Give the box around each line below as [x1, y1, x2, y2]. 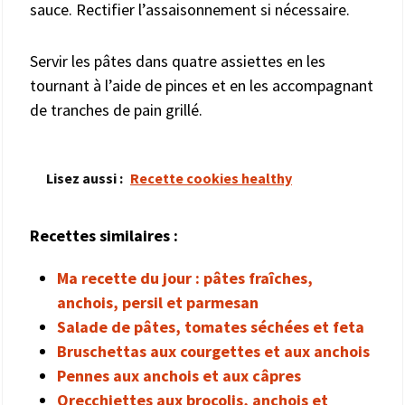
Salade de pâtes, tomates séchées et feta [57, 316, 364, 337]
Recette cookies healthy [130, 168, 292, 187]
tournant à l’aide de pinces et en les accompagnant [30, 74, 373, 96]
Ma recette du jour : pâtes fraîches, [57, 267, 313, 288]
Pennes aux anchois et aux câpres [57, 364, 301, 386]
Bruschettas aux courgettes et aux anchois [57, 340, 370, 362]
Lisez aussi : [46, 168, 123, 187]
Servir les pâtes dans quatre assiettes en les [30, 50, 325, 71]
